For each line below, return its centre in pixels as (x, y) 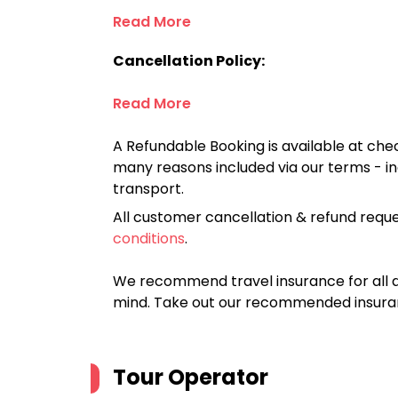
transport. (148, 189)
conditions (149, 239)
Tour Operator (191, 377)
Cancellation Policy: (189, 61)
